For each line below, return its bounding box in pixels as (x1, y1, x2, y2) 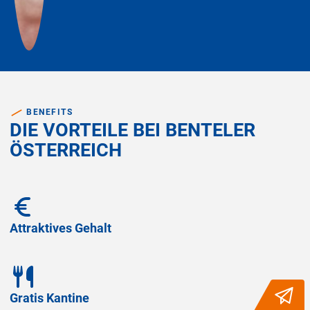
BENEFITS (26, 107, 73, 118)
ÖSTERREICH (9, 139, 122, 161)
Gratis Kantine (9, 291, 89, 306)
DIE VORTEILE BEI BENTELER (9, 119, 255, 141)
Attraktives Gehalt (9, 221, 111, 236)
